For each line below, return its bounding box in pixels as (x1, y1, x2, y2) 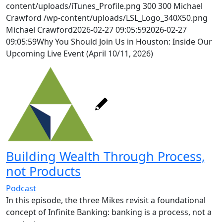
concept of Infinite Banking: (6, 207, 111, 218)
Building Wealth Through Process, (6, 148, 205, 165)
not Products (6, 163, 81, 179)
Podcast (6, 183, 36, 194)
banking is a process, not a (111, 207, 212, 218)
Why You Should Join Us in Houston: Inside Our (37, 36, 212, 47)
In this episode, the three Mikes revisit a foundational (6, 195, 206, 206)
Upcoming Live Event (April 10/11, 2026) (6, 48, 153, 59)
